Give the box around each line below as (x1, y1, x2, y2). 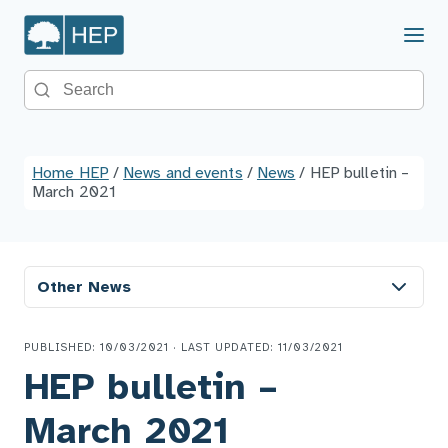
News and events (123, 165, 243, 182)
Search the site (57, 71, 165, 88)
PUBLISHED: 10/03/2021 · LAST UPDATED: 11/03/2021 (24, 342, 343, 354)
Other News (37, 278, 131, 296)
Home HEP (32, 165, 109, 182)
